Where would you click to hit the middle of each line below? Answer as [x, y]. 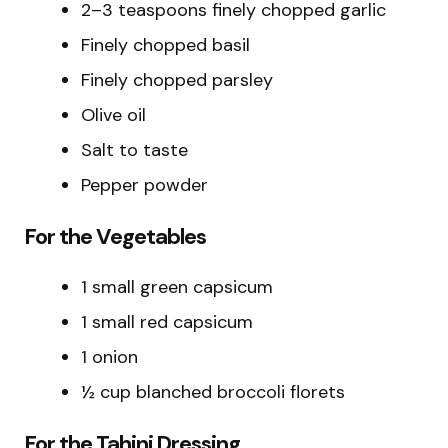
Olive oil [113, 114]
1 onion [109, 356]
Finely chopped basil [165, 44]
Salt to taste [134, 149]
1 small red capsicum [167, 321]
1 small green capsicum [177, 286]
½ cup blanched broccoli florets [213, 391]
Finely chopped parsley [177, 79]
